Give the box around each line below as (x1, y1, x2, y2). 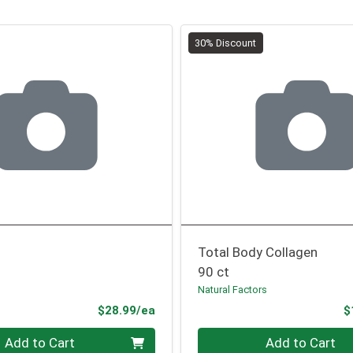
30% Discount (195, 36, 257, 49)
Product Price (154, 303, 234, 318)
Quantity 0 (197, 328, 260, 344)
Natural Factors (198, 283, 268, 295)
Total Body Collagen (198, 243, 318, 260)
